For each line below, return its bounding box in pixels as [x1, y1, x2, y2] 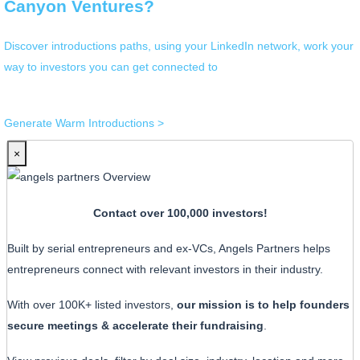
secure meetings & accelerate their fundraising [7, 319, 264, 333]
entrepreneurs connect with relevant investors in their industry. [7, 263, 323, 276]
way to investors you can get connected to [4, 59, 218, 73]
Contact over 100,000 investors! [92, 206, 268, 219]
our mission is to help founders [177, 298, 350, 312]
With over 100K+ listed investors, [7, 298, 177, 312]
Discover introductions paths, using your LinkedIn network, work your [4, 39, 354, 52]
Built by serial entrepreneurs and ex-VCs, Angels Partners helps [7, 242, 330, 256]
